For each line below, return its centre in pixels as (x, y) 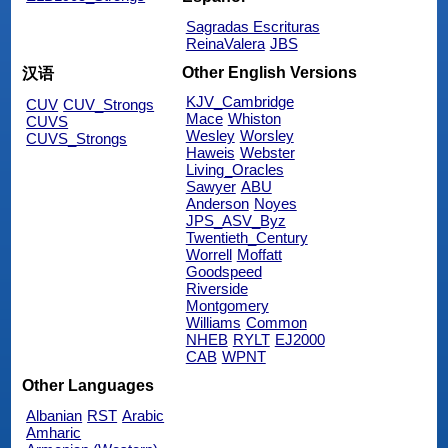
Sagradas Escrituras (252, 27)
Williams (213, 323)
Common (276, 323)
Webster (267, 153)
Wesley (210, 136)
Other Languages (88, 385)
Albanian (54, 415)
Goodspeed (223, 272)
